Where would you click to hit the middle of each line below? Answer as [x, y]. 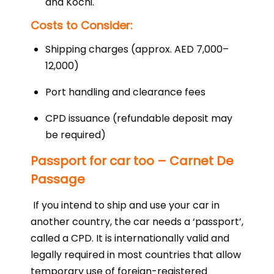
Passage [58, 179]
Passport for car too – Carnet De [132, 161]
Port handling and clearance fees [125, 92]
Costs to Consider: [82, 25]
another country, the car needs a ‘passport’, [137, 222]
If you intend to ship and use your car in [126, 205]
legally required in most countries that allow [136, 255]
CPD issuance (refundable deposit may [139, 118]
